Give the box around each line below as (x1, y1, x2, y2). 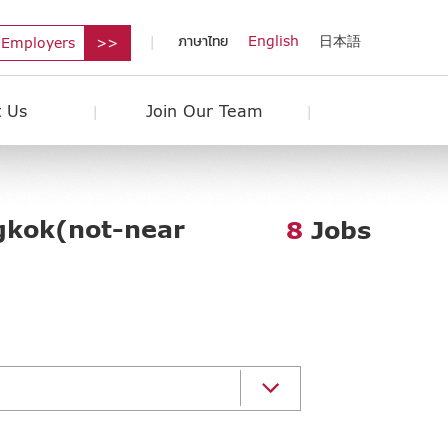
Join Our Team (145, 101, 263, 120)
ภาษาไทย (178, 32, 228, 49)
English (248, 32, 299, 49)
